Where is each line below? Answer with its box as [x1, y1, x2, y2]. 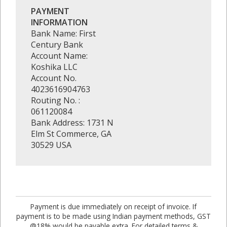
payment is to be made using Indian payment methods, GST [16, 211, 211, 221]
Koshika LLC [31, 61, 78, 72]
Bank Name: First [31, 28, 96, 39]
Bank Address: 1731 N [31, 117, 113, 128]
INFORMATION [31, 17, 88, 28]
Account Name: [31, 50, 88, 61]
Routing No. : [31, 95, 80, 106]
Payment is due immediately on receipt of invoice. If [30, 202, 197, 211]
